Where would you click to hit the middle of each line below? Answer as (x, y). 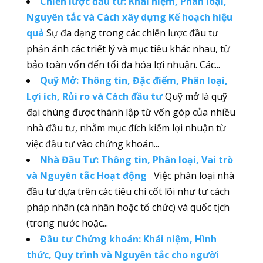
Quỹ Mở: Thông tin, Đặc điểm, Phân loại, (134, 81)
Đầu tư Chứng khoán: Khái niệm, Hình (128, 239)
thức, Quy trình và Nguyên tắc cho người (122, 255)
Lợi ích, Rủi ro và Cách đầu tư (94, 97)
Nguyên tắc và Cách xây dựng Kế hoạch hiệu (129, 17)
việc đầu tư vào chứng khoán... (92, 144)
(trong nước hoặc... (67, 223)
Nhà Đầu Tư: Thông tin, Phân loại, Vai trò (136, 160)
